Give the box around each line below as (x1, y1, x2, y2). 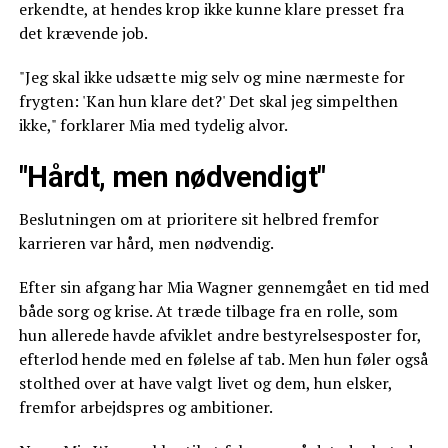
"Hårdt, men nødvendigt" (18, 159, 326, 194)
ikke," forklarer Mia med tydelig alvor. (18, 113, 288, 136)
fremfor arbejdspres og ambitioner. (18, 395, 273, 418)
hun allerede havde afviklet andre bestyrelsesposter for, (18, 323, 421, 346)
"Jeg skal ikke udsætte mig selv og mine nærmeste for (18, 65, 405, 88)
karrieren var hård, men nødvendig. (18, 231, 274, 254)
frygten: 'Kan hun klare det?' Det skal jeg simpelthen (18, 89, 398, 112)
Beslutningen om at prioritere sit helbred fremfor (18, 207, 379, 230)
